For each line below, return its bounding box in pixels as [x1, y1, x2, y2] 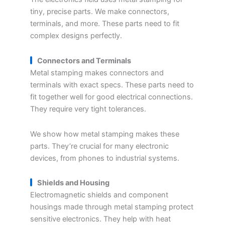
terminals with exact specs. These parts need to [30, 80, 194, 89]
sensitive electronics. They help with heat [30, 214, 171, 224]
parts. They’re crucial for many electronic [30, 141, 169, 151]
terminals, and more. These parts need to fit [30, 19, 179, 29]
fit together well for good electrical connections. [30, 92, 193, 101]
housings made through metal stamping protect [30, 202, 193, 212]
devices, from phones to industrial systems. [30, 153, 179, 163]
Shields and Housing [37, 178, 109, 188]
